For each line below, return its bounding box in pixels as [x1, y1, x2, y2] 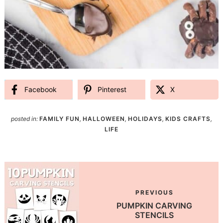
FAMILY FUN [39, 115, 80, 123]
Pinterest [97, 85, 126, 94]
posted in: [11, 115, 39, 123]
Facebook [24, 85, 57, 94]
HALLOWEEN [83, 115, 125, 123]
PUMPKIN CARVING [116, 201, 193, 211]
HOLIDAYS [128, 115, 162, 123]
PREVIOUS [135, 189, 174, 197]
